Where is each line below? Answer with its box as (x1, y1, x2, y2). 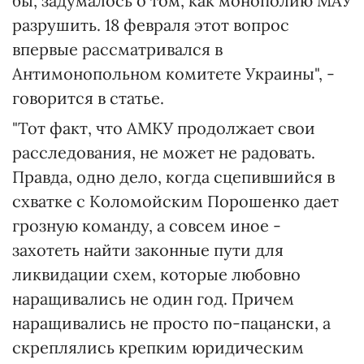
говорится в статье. (12, 88, 164, 109)
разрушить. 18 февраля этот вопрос (12, 15, 289, 36)
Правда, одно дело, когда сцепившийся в (12, 167, 335, 188)
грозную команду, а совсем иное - (12, 215, 281, 236)
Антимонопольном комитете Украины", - (12, 63, 335, 84)
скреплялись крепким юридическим (12, 337, 304, 358)
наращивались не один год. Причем (12, 288, 294, 310)
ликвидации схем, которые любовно (12, 264, 301, 285)
